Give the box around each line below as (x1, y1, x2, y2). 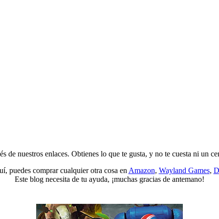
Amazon (128, 166, 155, 175)
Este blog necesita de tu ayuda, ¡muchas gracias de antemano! (15, 175, 204, 184)
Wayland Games (158, 166, 210, 175)
